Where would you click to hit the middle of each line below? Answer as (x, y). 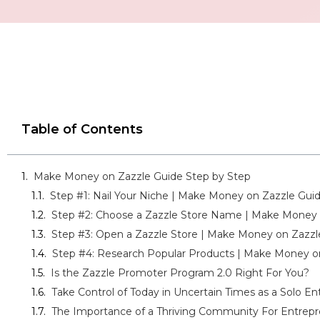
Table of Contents (82, 130)
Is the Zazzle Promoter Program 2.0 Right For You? (180, 273)
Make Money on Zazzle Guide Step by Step (142, 177)
